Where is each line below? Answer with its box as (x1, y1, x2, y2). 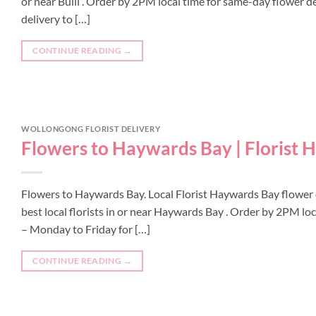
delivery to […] (21, 11, 90, 25)
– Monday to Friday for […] (21, 221, 150, 236)
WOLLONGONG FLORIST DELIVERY (21, 123, 161, 133)
